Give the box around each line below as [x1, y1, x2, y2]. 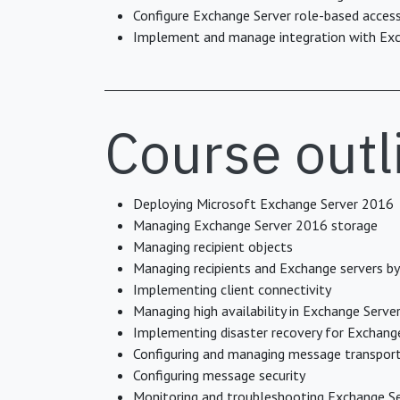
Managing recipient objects [133, 237, 293, 255]
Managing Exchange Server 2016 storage [133, 216, 378, 234]
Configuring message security [133, 366, 305, 384]
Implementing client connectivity [133, 280, 331, 298]
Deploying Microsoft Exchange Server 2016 [133, 195, 394, 212]
